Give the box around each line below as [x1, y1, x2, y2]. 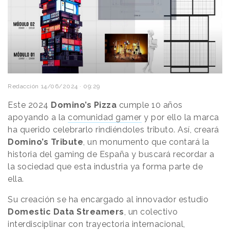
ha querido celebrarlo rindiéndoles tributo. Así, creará [8, 124, 219, 135]
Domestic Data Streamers [8, 206, 124, 217]
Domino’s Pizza [51, 100, 117, 110]
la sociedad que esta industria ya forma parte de [8, 161, 203, 171]
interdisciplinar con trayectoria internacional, [8, 219, 185, 229]
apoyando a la [8, 112, 68, 122]
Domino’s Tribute [8, 137, 83, 147]
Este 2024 [8, 100, 51, 110]
